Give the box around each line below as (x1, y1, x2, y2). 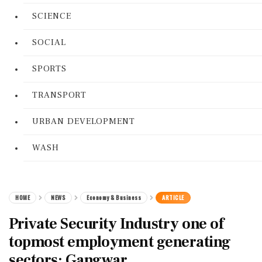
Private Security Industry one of (9, 214, 223, 234)
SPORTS (32, 63, 67, 74)
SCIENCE (32, 11, 71, 22)
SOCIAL (32, 37, 66, 48)
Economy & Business (87, 193, 141, 202)
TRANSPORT (32, 89, 87, 101)
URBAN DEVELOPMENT (32, 116, 135, 127)
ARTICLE (162, 193, 184, 202)
